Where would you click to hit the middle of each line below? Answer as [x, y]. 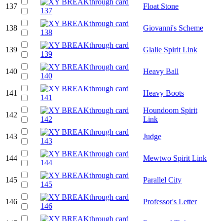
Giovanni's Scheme [173, 28]
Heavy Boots [164, 93]
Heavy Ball [161, 71]
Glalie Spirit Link [170, 49]
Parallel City [162, 180]
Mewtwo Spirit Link [175, 158]
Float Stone [161, 6]
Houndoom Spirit [170, 110]
